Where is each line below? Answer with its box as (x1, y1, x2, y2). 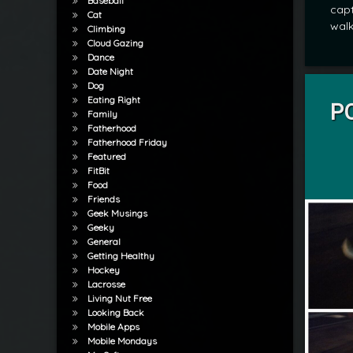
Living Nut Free (87, 292, 152, 305)
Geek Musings (87, 207, 147, 220)
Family (87, 108, 117, 121)
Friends (87, 193, 120, 206)
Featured (87, 150, 126, 163)
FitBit (87, 165, 110, 177)
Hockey (87, 264, 120, 277)
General (87, 236, 121, 248)
